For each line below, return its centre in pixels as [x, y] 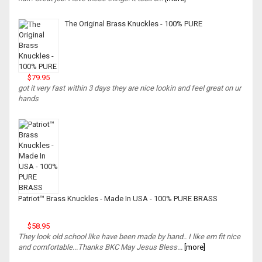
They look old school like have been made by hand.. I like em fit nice [129, 237]
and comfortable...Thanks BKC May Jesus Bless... [100, 247]
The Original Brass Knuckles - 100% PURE [134, 24]
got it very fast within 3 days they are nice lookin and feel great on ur [130, 88]
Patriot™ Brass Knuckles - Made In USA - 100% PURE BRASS [118, 199]
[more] [194, 247]
